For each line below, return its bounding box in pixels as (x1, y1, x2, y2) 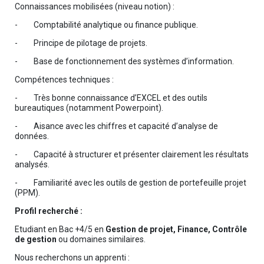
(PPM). (14, 188, 40, 197)
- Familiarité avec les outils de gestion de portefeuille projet (14, 178, 246, 187)
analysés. (14, 160, 51, 169)
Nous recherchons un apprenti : (14, 253, 130, 262)
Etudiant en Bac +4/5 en (14, 225, 105, 234)
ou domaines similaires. (56, 235, 147, 244)
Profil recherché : (14, 206, 82, 216)
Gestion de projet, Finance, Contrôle (105, 225, 247, 234)
